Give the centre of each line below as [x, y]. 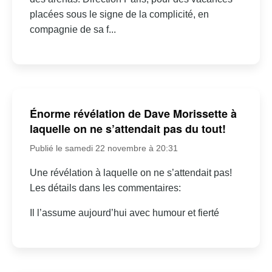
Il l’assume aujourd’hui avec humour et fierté [124, 212]
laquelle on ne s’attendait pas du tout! [127, 128]
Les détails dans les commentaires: [105, 188]
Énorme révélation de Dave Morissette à [133, 113]
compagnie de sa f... [73, 30]
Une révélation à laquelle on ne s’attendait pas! [131, 172]
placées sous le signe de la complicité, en [119, 15]
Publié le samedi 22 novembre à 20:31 [104, 148]
